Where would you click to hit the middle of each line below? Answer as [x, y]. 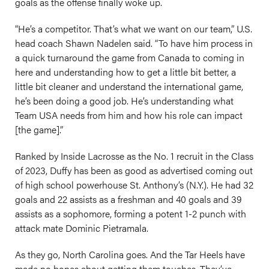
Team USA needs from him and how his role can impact [129, 115]
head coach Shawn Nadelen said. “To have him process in [134, 43]
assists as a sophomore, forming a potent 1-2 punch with [131, 213]
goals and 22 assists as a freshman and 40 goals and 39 [128, 199]
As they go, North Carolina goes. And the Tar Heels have [130, 254]
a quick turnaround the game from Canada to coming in [130, 57]
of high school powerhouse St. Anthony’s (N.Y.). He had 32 [134, 185]
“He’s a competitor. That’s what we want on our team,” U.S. [134, 29]
